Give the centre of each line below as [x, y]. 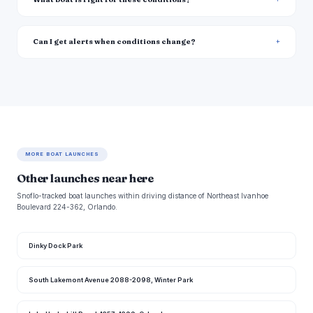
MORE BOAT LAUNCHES [63, 154]
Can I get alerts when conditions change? [114, 42]
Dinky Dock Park [56, 246]
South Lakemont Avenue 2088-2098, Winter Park [111, 280]
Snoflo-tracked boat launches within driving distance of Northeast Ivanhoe [143, 196]
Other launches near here [86, 179]
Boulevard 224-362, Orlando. [67, 207]
